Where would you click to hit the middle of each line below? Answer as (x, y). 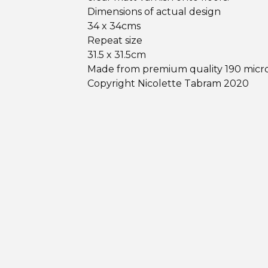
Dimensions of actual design (154, 12)
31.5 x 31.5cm (117, 55)
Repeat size (115, 40)
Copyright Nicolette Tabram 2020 (168, 83)
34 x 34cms (114, 26)
